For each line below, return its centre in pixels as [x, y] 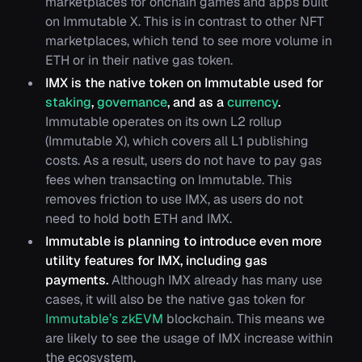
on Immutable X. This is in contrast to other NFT [185, 21]
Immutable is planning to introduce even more [183, 241]
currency [253, 102]
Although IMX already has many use [215, 280]
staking [68, 102]
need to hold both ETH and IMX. [139, 218]
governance [132, 102]
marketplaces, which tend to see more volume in [189, 40]
